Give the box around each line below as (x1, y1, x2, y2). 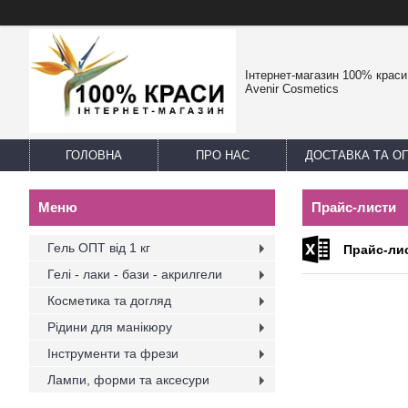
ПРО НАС (195, 148, 250, 162)
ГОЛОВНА (66, 148, 122, 162)
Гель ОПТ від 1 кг (47, 240, 150, 255)
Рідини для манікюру (47, 320, 172, 334)
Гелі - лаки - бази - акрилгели (47, 267, 222, 281)
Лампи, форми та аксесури (47, 372, 209, 387)
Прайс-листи (311, 199, 396, 215)
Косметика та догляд (47, 293, 171, 308)
